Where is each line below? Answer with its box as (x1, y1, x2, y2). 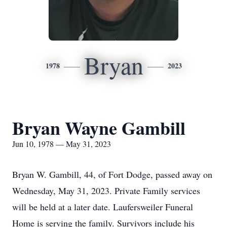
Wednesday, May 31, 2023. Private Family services (12, 184, 200, 197)
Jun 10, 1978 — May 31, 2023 (12, 138, 111, 149)
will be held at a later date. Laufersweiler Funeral (12, 201, 193, 213)
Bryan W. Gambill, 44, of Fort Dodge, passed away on (12, 168, 212, 180)
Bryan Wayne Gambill (12, 115, 185, 141)
